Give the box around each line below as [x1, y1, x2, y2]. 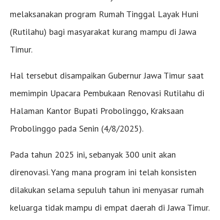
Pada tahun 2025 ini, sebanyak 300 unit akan [10, 149, 176, 161]
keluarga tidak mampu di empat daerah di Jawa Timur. [10, 202, 210, 214]
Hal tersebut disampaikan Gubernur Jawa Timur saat [10, 70, 204, 82]
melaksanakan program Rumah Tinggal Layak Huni [10, 8, 198, 20]
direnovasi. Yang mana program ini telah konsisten [10, 166, 196, 178]
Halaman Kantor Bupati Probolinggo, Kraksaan [10, 105, 184, 117]
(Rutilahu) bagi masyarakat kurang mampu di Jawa [10, 26, 196, 38]
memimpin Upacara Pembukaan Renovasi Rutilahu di [10, 87, 204, 99]
